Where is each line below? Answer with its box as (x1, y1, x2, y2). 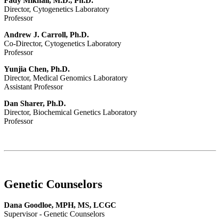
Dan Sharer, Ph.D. (4, 99, 66, 108)
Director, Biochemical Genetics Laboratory (4, 108, 137, 117)
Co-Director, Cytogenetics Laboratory (4, 39, 121, 48)
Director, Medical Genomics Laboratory (4, 74, 128, 82)
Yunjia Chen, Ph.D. (4, 65, 70, 74)
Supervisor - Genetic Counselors (4, 210, 105, 219)
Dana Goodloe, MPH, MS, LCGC (4, 201, 116, 210)
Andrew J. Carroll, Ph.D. (4, 30, 89, 39)
